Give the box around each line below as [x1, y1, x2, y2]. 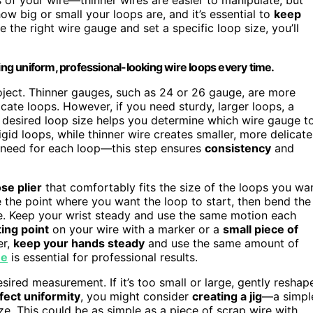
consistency [205, 140, 271, 155]
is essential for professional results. [8, 249, 198, 264]
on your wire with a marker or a [49, 221, 223, 236]
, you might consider [80, 289, 192, 303]
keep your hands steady [13, 235, 145, 250]
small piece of [223, 221, 298, 236]
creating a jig [192, 289, 262, 303]
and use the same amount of [145, 235, 299, 250]
